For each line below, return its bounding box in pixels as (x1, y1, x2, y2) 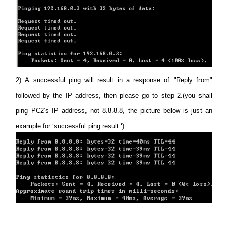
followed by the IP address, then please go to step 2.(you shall (16, 92, 212, 100)
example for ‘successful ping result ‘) (16, 122, 125, 130)
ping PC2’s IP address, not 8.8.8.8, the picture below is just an (16, 107, 212, 115)
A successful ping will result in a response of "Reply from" (21, 76, 212, 84)
